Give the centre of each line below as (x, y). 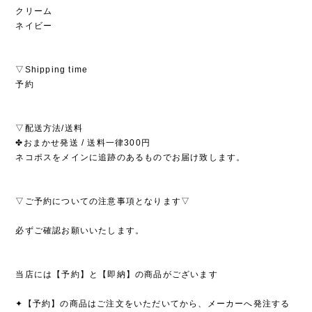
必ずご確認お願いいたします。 (80, 231)
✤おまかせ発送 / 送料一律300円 (83, 143)
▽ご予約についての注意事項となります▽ (103, 202)
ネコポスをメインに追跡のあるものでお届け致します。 (131, 158)
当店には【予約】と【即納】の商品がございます (117, 275)
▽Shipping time (52, 70)
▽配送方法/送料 (49, 128)
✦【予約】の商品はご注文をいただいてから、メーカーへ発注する (153, 304)
